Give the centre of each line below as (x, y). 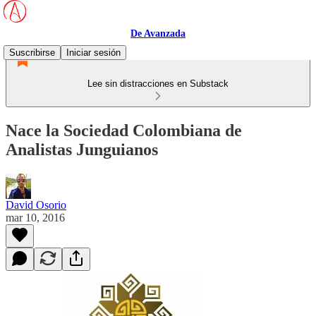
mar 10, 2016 (35, 217)
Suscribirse (32, 53)
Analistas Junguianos (82, 149)
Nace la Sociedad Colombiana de (124, 130)
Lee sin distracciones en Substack (158, 84)
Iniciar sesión (93, 53)
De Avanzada (158, 34)
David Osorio (36, 205)
